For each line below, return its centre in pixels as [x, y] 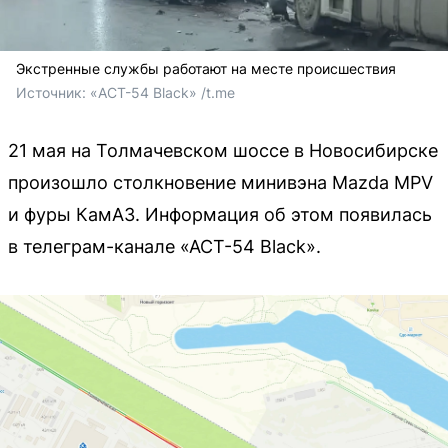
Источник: [53, 92]
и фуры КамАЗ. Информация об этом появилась [220, 214]
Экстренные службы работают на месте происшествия [206, 68]
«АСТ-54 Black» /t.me [162, 92]
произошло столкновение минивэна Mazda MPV [220, 182]
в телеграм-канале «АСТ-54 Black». [164, 246]
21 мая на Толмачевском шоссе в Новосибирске [223, 150]
